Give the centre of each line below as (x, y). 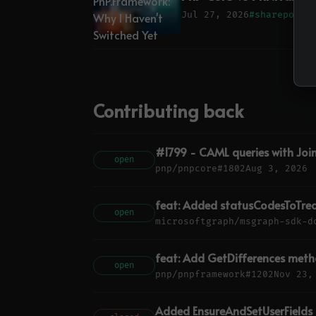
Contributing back (168, 111)
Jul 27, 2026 (215, 14)
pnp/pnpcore (186, 168)
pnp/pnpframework (200, 274)
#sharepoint (280, 14)
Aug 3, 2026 (276, 168)
